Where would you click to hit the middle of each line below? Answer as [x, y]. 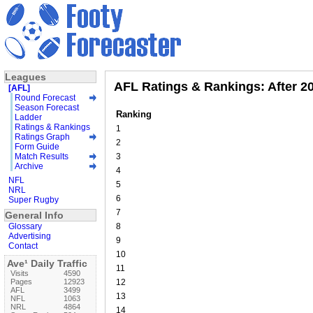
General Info [34, 215]
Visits [20, 273]
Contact [23, 246]
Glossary [25, 226]
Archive [29, 166]
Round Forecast [45, 97]
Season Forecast [47, 107]
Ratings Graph [42, 137]
